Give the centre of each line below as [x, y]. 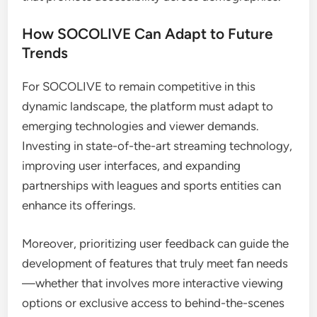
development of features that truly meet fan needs [155, 263]
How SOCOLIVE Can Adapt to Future [148, 34]
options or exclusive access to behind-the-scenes [154, 302]
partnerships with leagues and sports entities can [152, 185]
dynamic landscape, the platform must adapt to [148, 106]
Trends [45, 53]
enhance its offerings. [79, 205]
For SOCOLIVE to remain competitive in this [139, 86]
